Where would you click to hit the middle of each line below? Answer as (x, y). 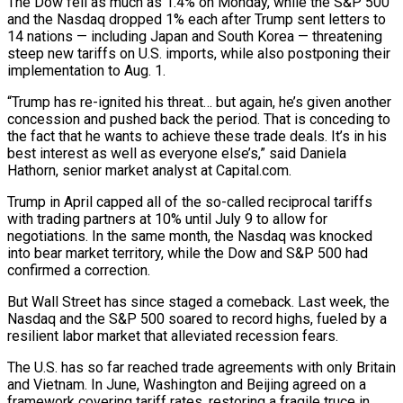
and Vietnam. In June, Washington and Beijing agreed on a (187, 384)
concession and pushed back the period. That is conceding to (199, 119)
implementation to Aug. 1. (86, 70)
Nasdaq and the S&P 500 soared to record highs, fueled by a (197, 318)
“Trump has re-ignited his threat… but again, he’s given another (199, 102)
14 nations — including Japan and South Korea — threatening (195, 36)
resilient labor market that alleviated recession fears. (173, 336)
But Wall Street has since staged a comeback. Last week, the (198, 301)
